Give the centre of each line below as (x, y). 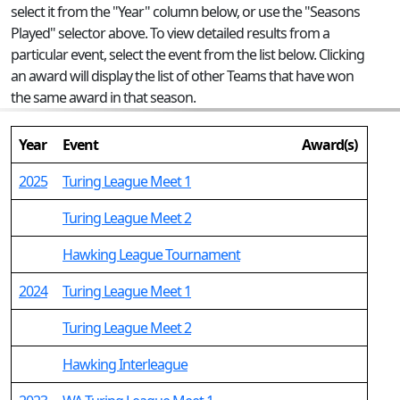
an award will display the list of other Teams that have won (182, 76)
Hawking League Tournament (151, 254)
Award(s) (329, 145)
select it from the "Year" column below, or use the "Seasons (185, 12)
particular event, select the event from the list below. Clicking (187, 54)
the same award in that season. (103, 97)
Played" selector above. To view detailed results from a (170, 33)
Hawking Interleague (125, 364)
